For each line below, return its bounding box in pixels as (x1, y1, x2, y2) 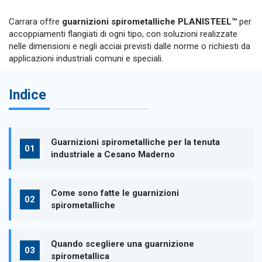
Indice (9, 86, 46, 103)
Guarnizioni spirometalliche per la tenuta (50, 137, 220, 148)
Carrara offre (9, 16, 62, 27)
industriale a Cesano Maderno (50, 149, 175, 160)
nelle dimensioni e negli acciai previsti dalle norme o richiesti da (9, 41, 250, 51)
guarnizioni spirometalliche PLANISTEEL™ (62, 16, 237, 27)
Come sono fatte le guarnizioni (50, 188, 179, 199)
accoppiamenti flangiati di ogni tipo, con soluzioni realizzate (9, 29, 237, 39)
